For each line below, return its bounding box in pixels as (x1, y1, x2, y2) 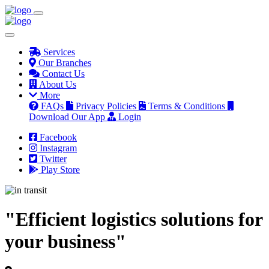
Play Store (41, 165, 80, 175)
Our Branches (38, 58, 91, 68)
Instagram (40, 143, 77, 153)
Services (43, 47, 75, 57)
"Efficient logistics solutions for (5, 208, 262, 231)
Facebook (40, 132, 77, 142)
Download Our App (29, 112, 105, 122)
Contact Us (42, 68, 85, 79)
